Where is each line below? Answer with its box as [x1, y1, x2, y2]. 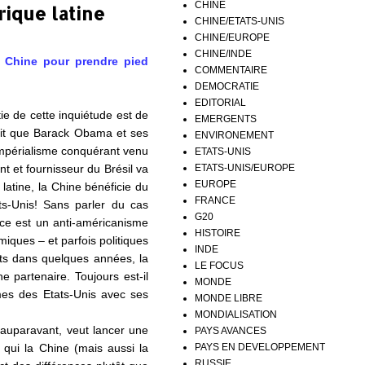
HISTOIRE [195, 226, 240, 239]
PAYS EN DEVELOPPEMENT [195, 341, 325, 353]
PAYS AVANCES [195, 324, 266, 336]
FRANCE [195, 194, 235, 206]
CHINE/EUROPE [195, 31, 270, 43]
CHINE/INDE [195, 47, 252, 59]
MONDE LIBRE [195, 292, 262, 304]
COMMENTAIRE [195, 64, 267, 76]
